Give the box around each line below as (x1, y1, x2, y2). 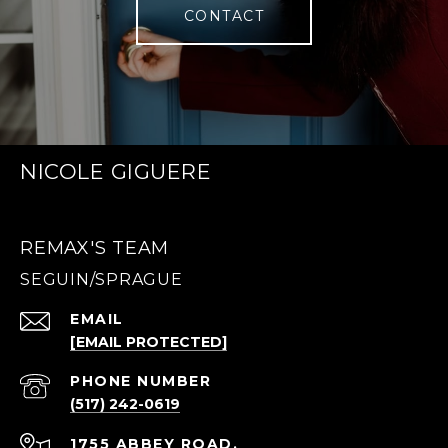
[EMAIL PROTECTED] (70, 333, 227, 352)
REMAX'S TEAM (20, 237, 169, 260)
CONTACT (183, 7, 265, 26)
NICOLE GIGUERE (20, 159, 211, 185)
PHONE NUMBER (70, 372, 211, 391)
